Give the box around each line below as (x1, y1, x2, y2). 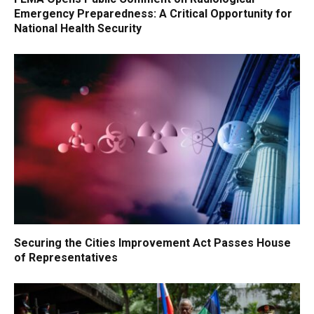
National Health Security (14, 21, 142, 35)
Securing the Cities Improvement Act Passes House (14, 235, 291, 250)
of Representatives (14, 250, 118, 264)
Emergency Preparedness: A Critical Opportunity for (14, 6, 292, 20)
